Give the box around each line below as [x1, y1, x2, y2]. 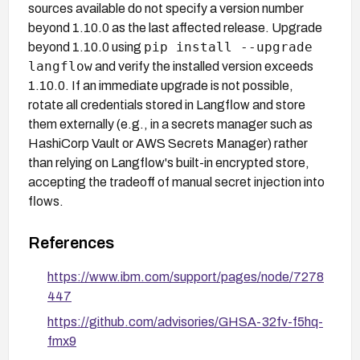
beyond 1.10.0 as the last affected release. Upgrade [28, 20, 322, 35]
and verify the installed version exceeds [92, 59, 313, 73]
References [28, 233, 114, 252]
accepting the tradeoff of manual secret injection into [28, 174, 325, 189]
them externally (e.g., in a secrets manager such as [28, 117, 313, 131]
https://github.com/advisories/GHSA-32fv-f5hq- [47, 314, 323, 329]
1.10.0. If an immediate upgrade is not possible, [28, 78, 293, 92]
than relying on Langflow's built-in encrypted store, [28, 155, 309, 170]
